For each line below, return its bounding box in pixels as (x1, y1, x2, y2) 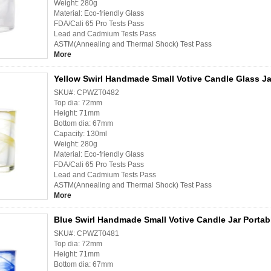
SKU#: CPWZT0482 (54, 88, 119, 97)
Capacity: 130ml (54, 129, 172, 139)
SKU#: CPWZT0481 (54, 229, 119, 238)
